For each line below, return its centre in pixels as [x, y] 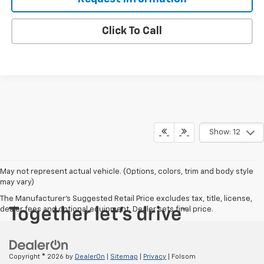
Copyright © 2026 [37, 256]
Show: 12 [225, 133]
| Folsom [181, 256]
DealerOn [90, 256]
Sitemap [124, 256]
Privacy [155, 256]
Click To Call [132, 31]
